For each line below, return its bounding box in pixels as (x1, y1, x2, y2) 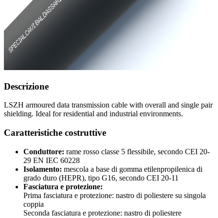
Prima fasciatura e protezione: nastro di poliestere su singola (23, 191, 206, 200)
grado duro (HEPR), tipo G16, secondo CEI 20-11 (23, 173, 179, 182)
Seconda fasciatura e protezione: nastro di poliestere (23, 208, 182, 217)
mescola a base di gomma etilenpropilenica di (64, 164, 202, 173)
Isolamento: (23, 164, 62, 173)
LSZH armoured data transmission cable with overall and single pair (4, 101, 213, 109)
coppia (23, 200, 44, 208)
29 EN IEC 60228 (23, 156, 80, 164)
